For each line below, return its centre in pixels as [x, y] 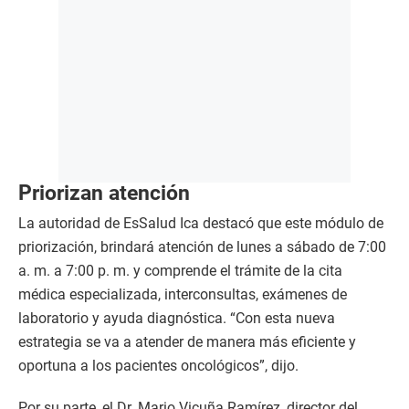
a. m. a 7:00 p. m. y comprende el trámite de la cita [180, 271]
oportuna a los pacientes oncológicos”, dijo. [158, 366]
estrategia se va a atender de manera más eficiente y [187, 342]
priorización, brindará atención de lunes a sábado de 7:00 [202, 247]
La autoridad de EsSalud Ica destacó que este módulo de [201, 224]
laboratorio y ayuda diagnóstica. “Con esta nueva [177, 319]
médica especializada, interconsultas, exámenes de [183, 295]
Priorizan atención [104, 193]
